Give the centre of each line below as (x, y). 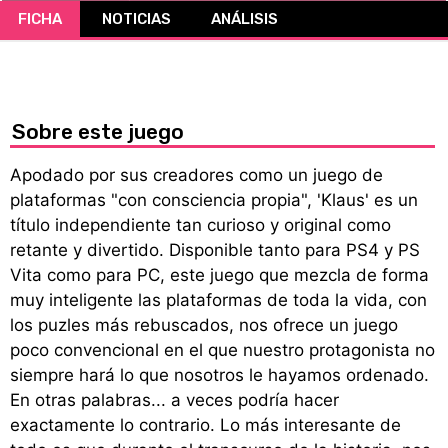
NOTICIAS (136, 19)
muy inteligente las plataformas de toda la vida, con (218, 300)
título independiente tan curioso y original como (200, 225)
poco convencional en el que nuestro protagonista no (222, 350)
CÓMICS (336, 21)
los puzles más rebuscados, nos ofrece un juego (204, 325)
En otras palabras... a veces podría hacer (174, 400)
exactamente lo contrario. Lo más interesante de (205, 425)
